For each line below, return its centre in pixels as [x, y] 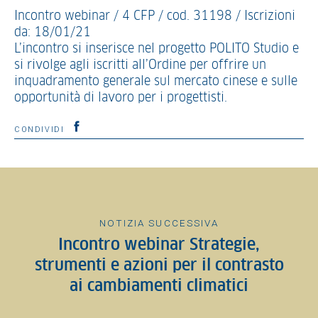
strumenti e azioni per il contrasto [159, 266]
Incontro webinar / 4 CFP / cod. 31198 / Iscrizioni [155, 16]
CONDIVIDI [41, 130]
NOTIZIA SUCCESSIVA [159, 223]
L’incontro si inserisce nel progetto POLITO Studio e [157, 49]
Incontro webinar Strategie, [159, 245]
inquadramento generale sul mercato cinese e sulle [156, 82]
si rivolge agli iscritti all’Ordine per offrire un [140, 65]
